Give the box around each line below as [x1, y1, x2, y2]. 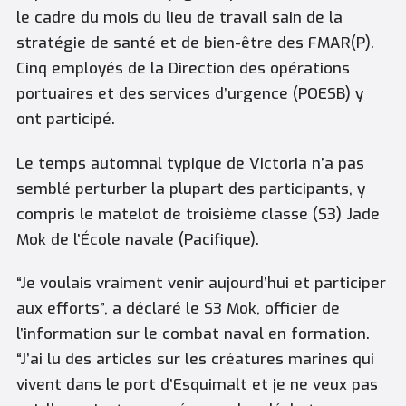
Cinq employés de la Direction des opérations [15, 58, 350, 80]
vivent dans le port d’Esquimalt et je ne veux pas [15, 374, 378, 396]
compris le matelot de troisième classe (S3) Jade [15, 203, 380, 225]
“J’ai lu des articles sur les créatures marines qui [15, 349, 374, 371]
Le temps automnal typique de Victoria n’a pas [15, 152, 364, 174]
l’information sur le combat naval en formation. [15, 324, 370, 345]
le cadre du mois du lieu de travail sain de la [15, 7, 343, 29]
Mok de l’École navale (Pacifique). [15, 228, 259, 250]
